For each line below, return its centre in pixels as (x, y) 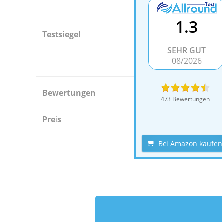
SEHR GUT (187, 50)
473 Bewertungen (185, 99)
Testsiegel (61, 34)
